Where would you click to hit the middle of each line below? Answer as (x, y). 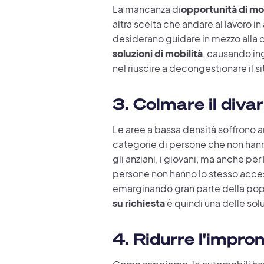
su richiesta (138, 203)
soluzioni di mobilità (157, 53)
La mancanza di (146, 9)
